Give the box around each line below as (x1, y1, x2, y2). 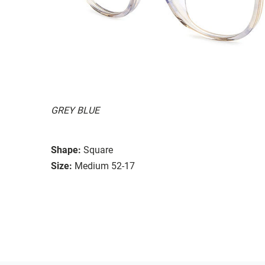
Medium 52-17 (75, 160, 135, 172)
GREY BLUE (51, 104, 99, 116)
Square (83, 144, 113, 156)
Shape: (51, 144, 81, 156)
